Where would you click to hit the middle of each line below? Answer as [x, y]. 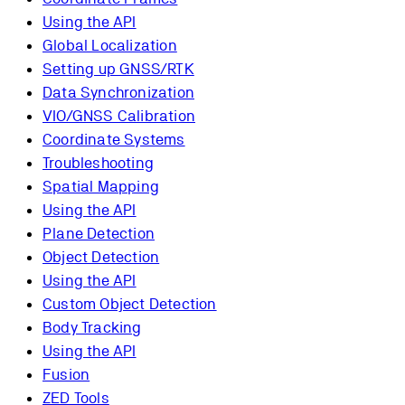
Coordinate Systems [114, 140]
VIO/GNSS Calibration [119, 116]
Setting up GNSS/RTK [118, 69]
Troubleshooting [98, 163]
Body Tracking [92, 328]
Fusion [66, 375]
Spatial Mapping [101, 187]
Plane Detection [99, 234]
